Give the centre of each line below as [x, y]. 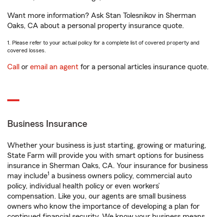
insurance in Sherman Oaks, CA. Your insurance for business [108, 166]
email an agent [54, 67]
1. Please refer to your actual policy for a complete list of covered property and [103, 43]
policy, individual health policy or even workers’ [84, 186]
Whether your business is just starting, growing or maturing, [107, 145]
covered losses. [27, 50]
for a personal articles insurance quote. [144, 67]
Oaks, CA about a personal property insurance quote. [96, 26]
